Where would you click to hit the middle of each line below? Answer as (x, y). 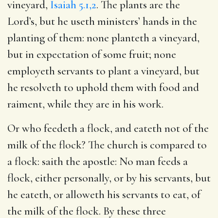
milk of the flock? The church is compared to (107, 145)
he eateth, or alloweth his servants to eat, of (104, 194)
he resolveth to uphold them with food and (103, 87)
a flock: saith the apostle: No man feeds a (98, 161)
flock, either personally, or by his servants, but (109, 178)
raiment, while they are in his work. (85, 104)
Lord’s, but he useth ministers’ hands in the (102, 21)
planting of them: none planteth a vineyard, (103, 38)
